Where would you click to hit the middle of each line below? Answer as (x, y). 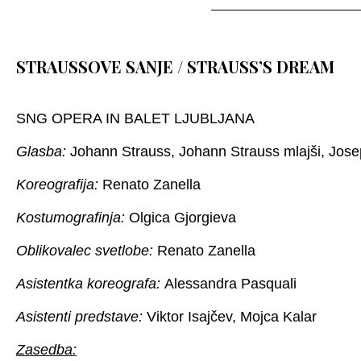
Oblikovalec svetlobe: (87, 251)
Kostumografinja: (73, 218)
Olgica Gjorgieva (183, 218)
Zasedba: (46, 350)
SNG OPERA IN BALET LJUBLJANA (135, 119)
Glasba (39, 152)
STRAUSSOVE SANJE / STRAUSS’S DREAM (175, 67)
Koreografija (55, 185)
